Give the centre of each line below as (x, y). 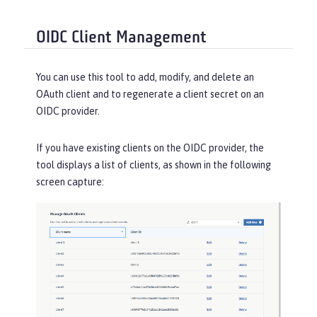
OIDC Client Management (121, 39)
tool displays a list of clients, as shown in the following (154, 165)
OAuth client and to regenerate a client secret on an (150, 94)
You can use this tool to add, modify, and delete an (145, 77)
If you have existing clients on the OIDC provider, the (150, 148)
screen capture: (70, 181)
